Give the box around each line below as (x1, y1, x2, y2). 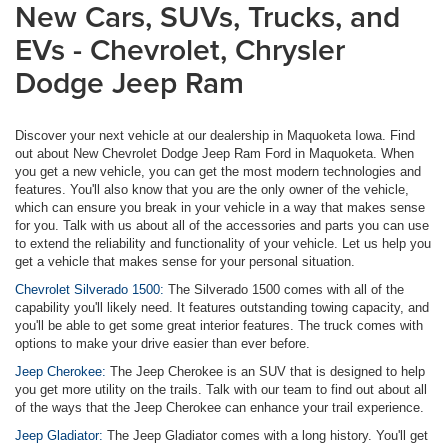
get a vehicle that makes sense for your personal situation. (15, 253, 355, 269)
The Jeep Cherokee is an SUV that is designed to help (106, 363, 425, 379)
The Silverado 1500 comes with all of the (164, 281, 404, 297)
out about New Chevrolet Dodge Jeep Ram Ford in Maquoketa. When (15, 145, 414, 161)
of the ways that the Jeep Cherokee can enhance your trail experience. (15, 399, 424, 415)
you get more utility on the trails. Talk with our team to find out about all (15, 381, 427, 397)
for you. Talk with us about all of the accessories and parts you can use (15, 217, 429, 233)
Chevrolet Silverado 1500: (15, 281, 164, 297)
